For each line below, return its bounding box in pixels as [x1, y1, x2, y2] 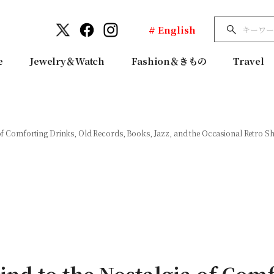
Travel [233, 54, 264, 68]
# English [149, 23, 196, 36]
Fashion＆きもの [131, 54, 207, 68]
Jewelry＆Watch [30, 54, 105, 68]
